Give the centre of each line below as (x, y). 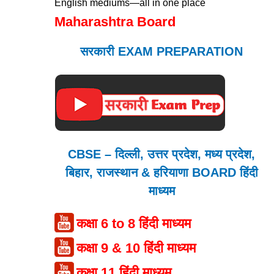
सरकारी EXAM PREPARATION (162, 52)
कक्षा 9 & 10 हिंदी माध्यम (136, 248)
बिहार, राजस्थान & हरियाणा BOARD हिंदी (161, 173)
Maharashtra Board (115, 22)
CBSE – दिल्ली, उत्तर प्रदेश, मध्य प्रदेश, (162, 154)
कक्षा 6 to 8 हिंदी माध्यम (134, 224)
